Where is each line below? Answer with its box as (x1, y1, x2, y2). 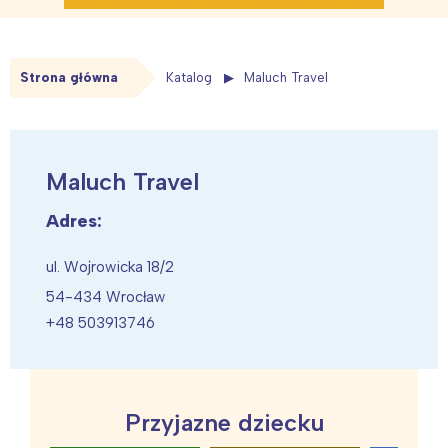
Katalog (166, 70, 212, 86)
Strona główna (20, 70, 118, 86)
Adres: (46, 210, 102, 233)
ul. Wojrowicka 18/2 (46, 258, 174, 277)
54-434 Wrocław (46, 288, 165, 307)
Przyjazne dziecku (124, 408, 324, 438)
